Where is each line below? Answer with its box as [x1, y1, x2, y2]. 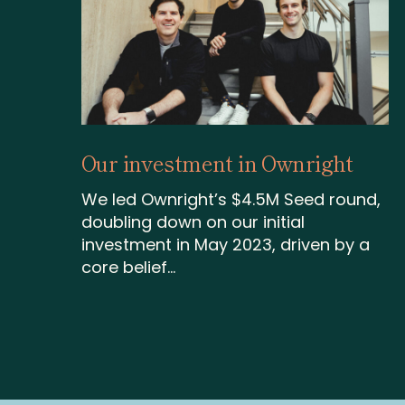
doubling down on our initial [81, 211, 305, 234]
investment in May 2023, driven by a [81, 233, 370, 257]
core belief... [81, 256, 175, 279]
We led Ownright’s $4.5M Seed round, [81, 188, 381, 212]
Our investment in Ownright [81, 146, 353, 178]
